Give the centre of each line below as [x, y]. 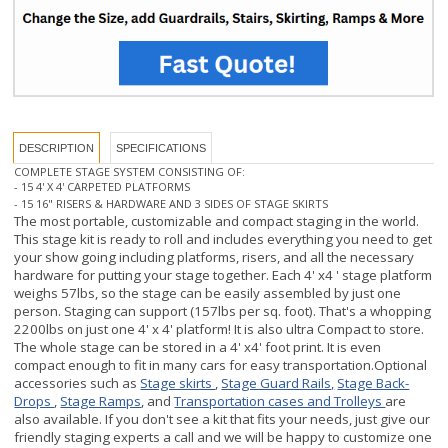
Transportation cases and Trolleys [280, 374]
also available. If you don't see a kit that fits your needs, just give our [222, 392]
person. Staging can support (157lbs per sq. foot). [167, 284]
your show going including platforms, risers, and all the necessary [214, 230]
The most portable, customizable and [127, 194]
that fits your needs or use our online [129, 428]
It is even [354, 320]
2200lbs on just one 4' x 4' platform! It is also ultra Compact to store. [219, 302]
